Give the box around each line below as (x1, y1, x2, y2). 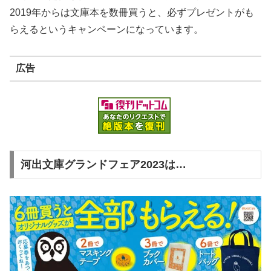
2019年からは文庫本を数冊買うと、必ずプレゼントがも (10, 7, 254, 18)
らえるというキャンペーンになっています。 (10, 24, 203, 34)
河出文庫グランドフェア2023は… (20, 158, 186, 171)
